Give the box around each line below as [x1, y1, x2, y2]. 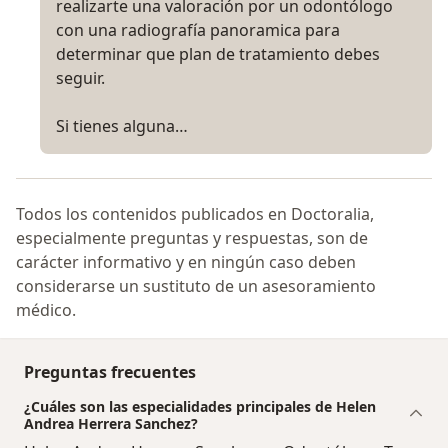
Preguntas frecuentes [24, 361, 196, 384]
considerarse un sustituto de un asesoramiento [16, 275, 376, 298]
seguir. [56, 67, 105, 90]
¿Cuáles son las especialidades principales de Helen [24, 397, 376, 417]
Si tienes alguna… [56, 115, 188, 138]
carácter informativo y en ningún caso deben [16, 251, 356, 274]
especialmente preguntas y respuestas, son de [16, 227, 368, 250]
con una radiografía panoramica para [56, 19, 340, 42]
